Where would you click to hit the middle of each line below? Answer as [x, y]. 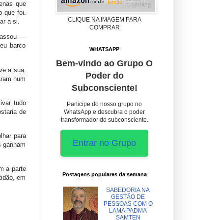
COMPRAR [104, 27]
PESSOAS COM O [128, 204]
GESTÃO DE [128, 197]
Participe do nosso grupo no [104, 104]
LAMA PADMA [128, 211]
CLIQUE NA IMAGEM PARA [104, 19]
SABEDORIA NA [128, 190]
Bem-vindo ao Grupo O [104, 63]
